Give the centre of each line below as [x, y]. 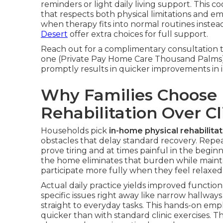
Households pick [75, 131]
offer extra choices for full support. [138, 34]
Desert [54, 34]
